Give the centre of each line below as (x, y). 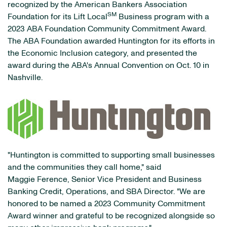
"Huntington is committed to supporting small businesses (111, 155)
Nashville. (25, 78)
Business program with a (163, 17)
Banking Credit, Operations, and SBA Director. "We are (106, 192)
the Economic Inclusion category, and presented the (102, 53)
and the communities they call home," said (84, 167)
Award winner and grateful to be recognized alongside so (111, 216)
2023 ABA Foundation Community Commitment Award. (107, 29)
